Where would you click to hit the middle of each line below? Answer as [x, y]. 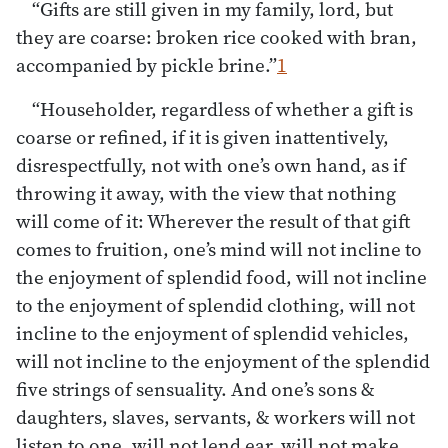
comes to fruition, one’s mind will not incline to [219, 248]
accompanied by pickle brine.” [146, 64]
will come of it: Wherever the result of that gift [213, 220]
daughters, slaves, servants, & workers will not [215, 416]
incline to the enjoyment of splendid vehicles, [212, 332]
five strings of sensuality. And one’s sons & [195, 388]
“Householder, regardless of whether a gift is [222, 108]
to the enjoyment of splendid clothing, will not [215, 304]
